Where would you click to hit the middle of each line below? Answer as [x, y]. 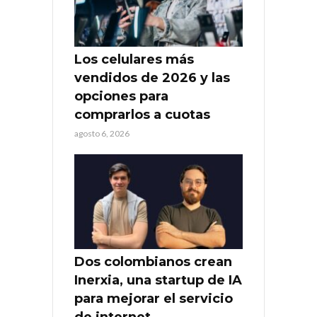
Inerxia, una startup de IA [158, 280]
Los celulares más [134, 59]
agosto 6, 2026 [102, 133]
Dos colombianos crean [153, 261]
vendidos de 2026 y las [152, 77]
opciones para [121, 96]
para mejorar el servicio [154, 298]
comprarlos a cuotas [142, 114]
